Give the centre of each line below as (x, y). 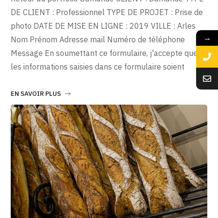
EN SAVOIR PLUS (36, 93)
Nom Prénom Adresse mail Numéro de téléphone (98, 39)
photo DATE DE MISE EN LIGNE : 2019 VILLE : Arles (103, 26)
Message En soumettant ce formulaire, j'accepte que (104, 53)
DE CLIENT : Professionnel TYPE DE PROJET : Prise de (107, 12)
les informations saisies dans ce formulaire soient (98, 66)
